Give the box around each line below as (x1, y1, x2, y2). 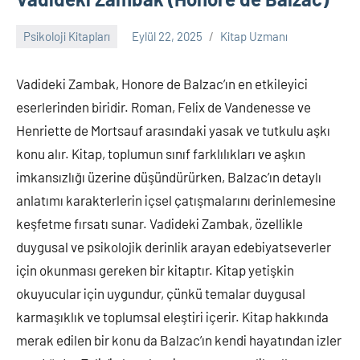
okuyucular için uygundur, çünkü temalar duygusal (16, 284, 305, 301)
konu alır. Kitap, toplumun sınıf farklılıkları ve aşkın (16, 145, 305, 162)
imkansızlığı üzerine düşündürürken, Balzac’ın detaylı (16, 168, 321, 185)
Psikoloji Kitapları (23, 29, 110, 44)
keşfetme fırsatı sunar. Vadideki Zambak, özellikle (16, 215, 303, 231)
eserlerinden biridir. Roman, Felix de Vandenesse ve (16, 98, 311, 115)
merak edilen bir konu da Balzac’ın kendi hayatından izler (16, 331, 342, 348)
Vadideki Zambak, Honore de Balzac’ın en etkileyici (16, 75, 308, 92)
